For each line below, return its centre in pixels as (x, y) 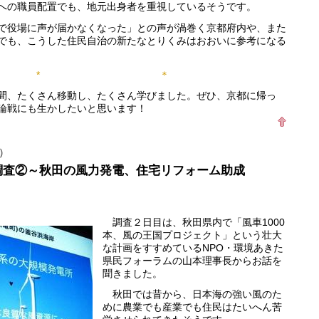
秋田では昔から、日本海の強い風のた (192, 294)
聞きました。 (132, 273)
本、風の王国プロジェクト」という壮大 (192, 235)
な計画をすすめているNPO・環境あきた (193, 247)
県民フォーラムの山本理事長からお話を (192, 260)
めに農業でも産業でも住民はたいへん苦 (192, 307)
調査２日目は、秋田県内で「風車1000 (194, 222)
